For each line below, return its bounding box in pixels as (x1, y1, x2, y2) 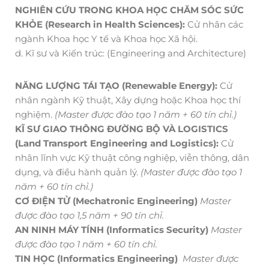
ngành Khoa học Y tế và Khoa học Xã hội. (15, 32, 198, 44)
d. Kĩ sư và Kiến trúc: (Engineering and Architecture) (15, 47, 246, 59)
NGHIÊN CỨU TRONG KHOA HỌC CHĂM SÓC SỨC (15, 4, 244, 16)
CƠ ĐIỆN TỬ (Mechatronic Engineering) (15, 195, 200, 207)
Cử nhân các (185, 18, 243, 30)
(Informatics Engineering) (57, 252, 183, 264)
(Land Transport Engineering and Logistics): (15, 137, 219, 149)
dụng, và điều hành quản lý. (15, 166, 138, 178)
